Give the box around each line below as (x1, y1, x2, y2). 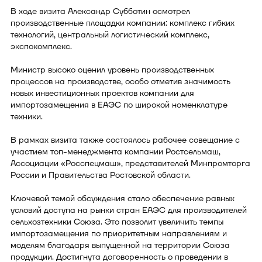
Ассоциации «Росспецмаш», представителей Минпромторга (11, 157, 250, 169)
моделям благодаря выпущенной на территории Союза (11, 239, 230, 251)
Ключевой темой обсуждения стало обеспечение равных (11, 192, 235, 204)
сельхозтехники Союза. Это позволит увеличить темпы (11, 216, 223, 227)
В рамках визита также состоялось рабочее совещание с (11, 134, 240, 146)
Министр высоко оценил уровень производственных (11, 64, 214, 75)
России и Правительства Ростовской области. (11, 169, 191, 181)
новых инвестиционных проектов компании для (11, 87, 194, 99)
